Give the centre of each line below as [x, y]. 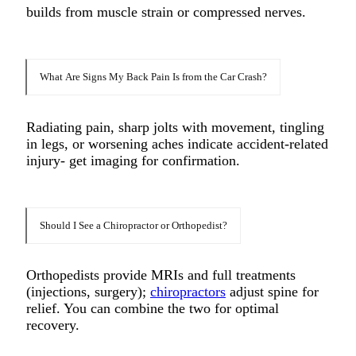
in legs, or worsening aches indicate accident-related [177, 143]
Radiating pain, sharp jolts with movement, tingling [175, 127]
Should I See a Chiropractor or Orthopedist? [133, 225]
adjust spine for [272, 292]
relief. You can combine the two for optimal [153, 309]
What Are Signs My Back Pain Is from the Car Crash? [153, 77]
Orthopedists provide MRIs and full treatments [161, 275]
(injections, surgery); [88, 292]
